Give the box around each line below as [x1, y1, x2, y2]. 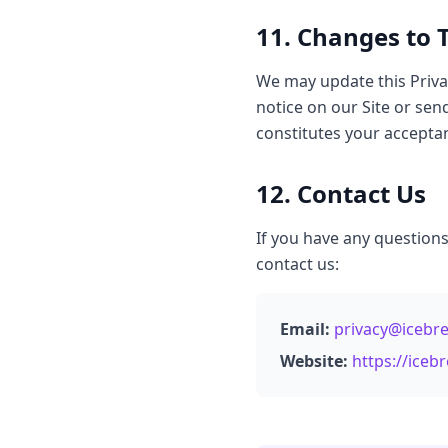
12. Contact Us [256, 177, 426, 210]
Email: [280, 318, 330, 340]
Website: [280, 350, 348, 372]
